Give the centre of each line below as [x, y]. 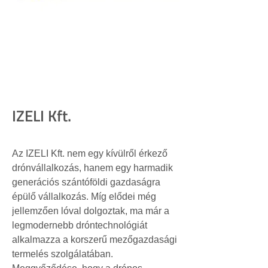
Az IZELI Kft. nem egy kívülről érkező [91, 153]
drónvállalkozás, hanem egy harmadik [94, 168]
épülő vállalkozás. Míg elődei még [85, 197]
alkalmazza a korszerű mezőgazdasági [96, 240]
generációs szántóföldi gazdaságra [87, 182]
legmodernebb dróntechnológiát [81, 225]
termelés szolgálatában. [64, 254]
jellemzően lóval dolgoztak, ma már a [92, 211]
